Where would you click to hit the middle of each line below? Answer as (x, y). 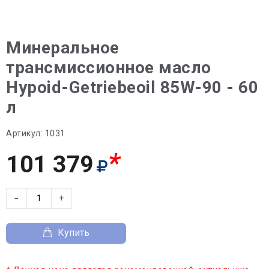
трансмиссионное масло (109, 67)
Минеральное (63, 47)
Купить (74, 233)
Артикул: (24, 133)
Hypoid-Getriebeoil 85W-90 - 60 (132, 87)
